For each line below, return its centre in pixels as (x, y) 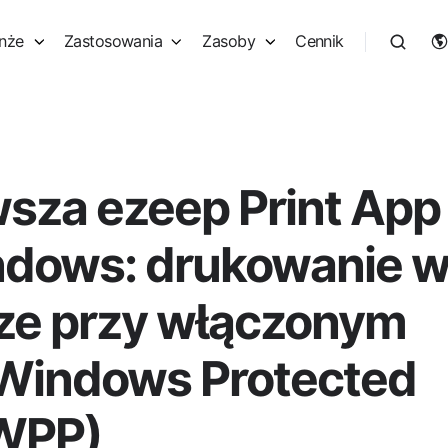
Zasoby (229, 41)
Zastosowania (113, 41)
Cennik (319, 41)
